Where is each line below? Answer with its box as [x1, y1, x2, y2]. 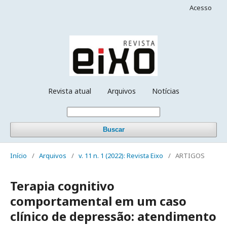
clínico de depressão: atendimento [10, 207, 216, 224]
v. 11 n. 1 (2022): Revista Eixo [79, 150, 163, 160]
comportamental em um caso [10, 192, 186, 209]
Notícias [152, 86, 179, 96]
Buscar [102, 125, 125, 133]
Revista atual [48, 86, 91, 96]
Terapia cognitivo [10, 177, 115, 194]
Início [10, 150, 27, 160]
